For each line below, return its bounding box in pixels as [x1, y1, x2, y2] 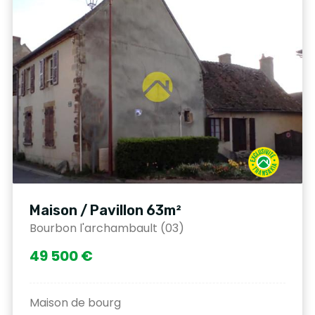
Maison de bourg [30, 294, 121, 311]
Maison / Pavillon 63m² [30, 201, 181, 219]
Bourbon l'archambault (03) [30, 219, 184, 236]
